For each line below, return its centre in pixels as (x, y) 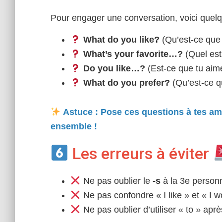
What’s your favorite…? (132, 54)
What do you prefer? (125, 83)
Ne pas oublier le (116, 181)
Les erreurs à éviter (141, 154)
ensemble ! (74, 126)
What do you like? (120, 40)
